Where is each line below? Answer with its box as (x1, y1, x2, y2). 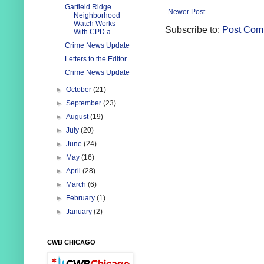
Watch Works (73, 19, 115, 28)
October (66, 85, 94, 94)
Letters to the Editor (64, 55, 127, 64)
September (66, 99, 104, 108)
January (66, 207, 94, 216)
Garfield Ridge (64, 3, 111, 12)
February (66, 194, 97, 203)
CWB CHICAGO (47, 239, 95, 246)
